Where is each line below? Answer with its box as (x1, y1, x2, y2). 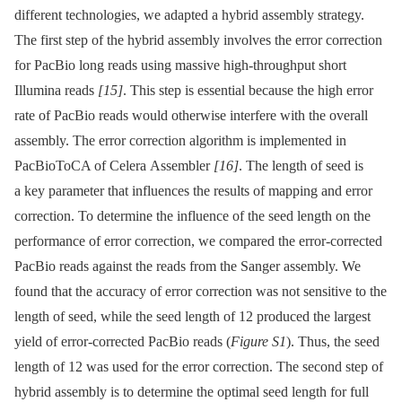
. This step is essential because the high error (123, 83, 373, 99)
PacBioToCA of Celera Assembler (14, 158, 214, 174)
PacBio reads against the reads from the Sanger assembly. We (14, 258, 361, 275)
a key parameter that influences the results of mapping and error (14, 183, 372, 199)
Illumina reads (14, 83, 98, 99)
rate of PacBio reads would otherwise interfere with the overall (14, 108, 368, 124)
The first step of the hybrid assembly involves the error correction (14, 32, 382, 48)
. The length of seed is (239, 158, 363, 174)
